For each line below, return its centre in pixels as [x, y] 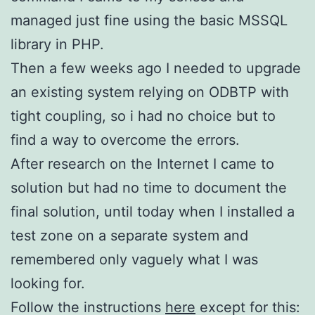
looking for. [48, 283]
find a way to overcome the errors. [125, 140]
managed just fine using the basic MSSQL [149, 20]
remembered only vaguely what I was [134, 259]
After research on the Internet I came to [142, 163]
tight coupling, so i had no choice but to [143, 116]
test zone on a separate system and [129, 235]
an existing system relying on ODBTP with [150, 92]
